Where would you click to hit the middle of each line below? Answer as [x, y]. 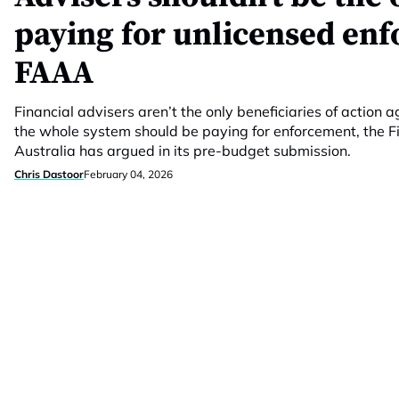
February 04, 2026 [128, 174]
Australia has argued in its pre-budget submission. [183, 151]
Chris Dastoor [49, 174]
